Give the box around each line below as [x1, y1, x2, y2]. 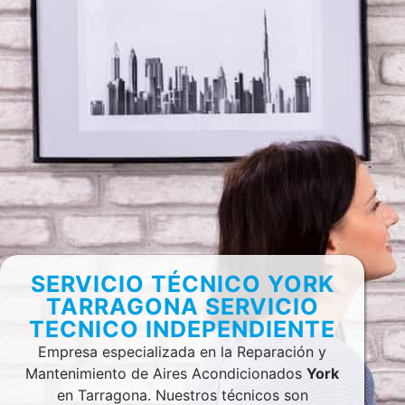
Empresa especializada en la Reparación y [38, 343, 327, 362]
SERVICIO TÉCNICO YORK [30, 270, 334, 298]
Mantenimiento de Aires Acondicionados [25, 364, 307, 383]
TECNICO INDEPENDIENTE [29, 316, 336, 344]
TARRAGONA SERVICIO [45, 293, 319, 321]
